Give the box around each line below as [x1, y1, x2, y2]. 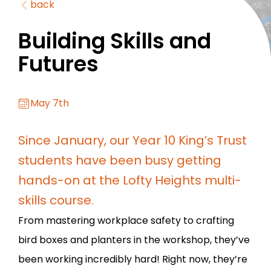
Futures [18, 49, 99, 79]
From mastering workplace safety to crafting [18, 214, 234, 228]
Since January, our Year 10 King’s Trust [18, 132, 247, 149]
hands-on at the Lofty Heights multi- [18, 172, 241, 189]
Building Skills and [18, 26, 211, 56]
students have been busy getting [18, 152, 221, 169]
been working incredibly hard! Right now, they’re [18, 252, 247, 267]
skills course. [18, 192, 94, 209]
